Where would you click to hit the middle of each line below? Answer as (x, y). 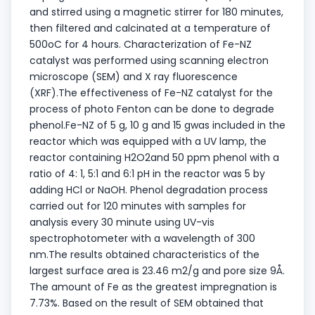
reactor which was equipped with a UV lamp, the (148, 141)
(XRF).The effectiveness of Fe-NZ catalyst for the (151, 92)
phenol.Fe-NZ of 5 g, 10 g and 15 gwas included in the (157, 125)
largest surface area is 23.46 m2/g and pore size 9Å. (157, 270)
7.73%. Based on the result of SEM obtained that (147, 303)
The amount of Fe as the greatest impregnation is (153, 287)
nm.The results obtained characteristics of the (144, 254)
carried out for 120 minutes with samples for (138, 206)
